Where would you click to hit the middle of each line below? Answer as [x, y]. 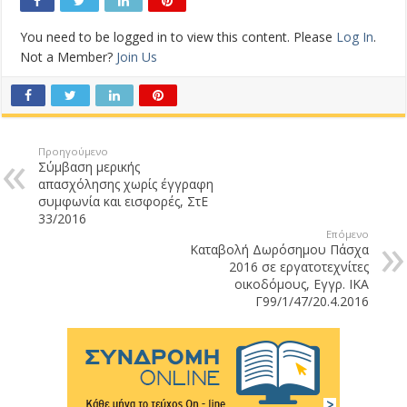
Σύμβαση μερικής [89, 167]
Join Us [137, 57]
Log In [355, 37]
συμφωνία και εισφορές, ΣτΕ [124, 202]
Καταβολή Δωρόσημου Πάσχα [279, 250]
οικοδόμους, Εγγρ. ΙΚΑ [301, 284]
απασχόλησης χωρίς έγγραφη [126, 184]
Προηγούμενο [74, 152]
